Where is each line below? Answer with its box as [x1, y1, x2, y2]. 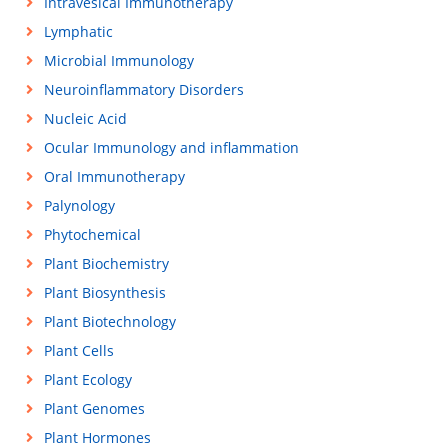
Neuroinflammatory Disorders [43, 80, 244, 100]
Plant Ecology [43, 370, 132, 390]
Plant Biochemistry [43, 254, 169, 274]
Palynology [43, 196, 115, 216]
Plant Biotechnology [43, 312, 176, 332]
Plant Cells [43, 341, 114, 361]
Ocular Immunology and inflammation [43, 138, 299, 158]
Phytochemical [43, 225, 141, 245]
